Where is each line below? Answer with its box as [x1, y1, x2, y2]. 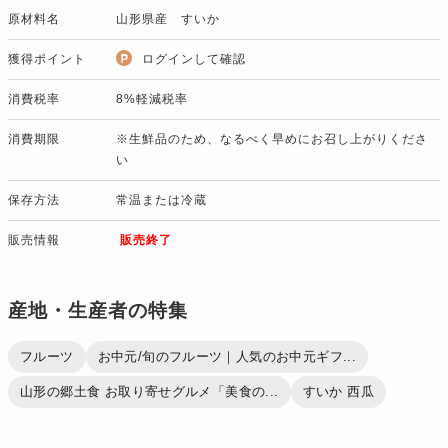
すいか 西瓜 [302, 383, 374, 399]
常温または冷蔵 [116, 192, 207, 207]
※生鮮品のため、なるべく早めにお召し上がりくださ [116, 131, 428, 146]
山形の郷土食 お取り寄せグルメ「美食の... [20, 383, 279, 399]
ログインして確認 [142, 51, 246, 66]
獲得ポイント [8, 51, 86, 66]
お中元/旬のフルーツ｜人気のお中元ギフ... [97, 348, 357, 364]
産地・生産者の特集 [8, 299, 188, 321]
